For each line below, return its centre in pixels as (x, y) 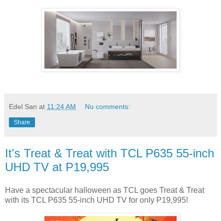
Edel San (23, 106)
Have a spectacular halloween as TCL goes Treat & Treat (105, 190)
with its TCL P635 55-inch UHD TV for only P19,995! (97, 200)
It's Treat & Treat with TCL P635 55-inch (110, 153)
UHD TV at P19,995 (57, 167)
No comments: (108, 106)
